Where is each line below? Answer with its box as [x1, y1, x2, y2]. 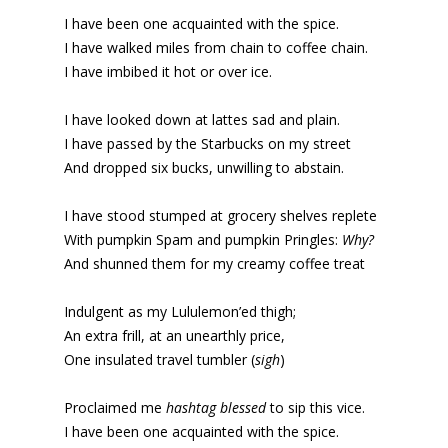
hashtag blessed [166, 398, 266, 418]
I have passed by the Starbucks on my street [64, 134, 351, 154]
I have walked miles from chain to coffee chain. [64, 38, 368, 58]
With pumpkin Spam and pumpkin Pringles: [64, 230, 342, 250]
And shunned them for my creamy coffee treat [64, 254, 365, 274]
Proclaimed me [64, 398, 166, 418]
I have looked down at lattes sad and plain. [64, 110, 340, 130]
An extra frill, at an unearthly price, [64, 326, 285, 346]
